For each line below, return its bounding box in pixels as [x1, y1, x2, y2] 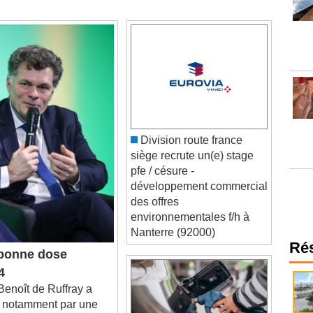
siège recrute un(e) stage [131, 134, 254, 146]
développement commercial [131, 165, 268, 177]
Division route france [138, 119, 242, 131]
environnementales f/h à [131, 196, 249, 208]
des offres [131, 180, 179, 192]
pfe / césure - [131, 150, 194, 161]
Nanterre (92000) [131, 211, 215, 223]
